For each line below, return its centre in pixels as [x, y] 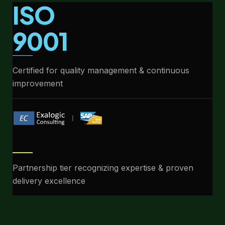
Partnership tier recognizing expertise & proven [103, 167]
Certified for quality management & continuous [101, 71]
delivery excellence [49, 181]
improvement [38, 84]
